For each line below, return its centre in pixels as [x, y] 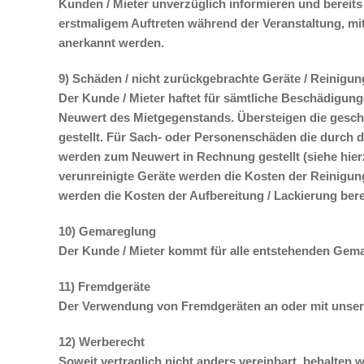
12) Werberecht [102, 342]
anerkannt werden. [111, 43]
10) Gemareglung [107, 231]
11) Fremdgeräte [104, 286]
